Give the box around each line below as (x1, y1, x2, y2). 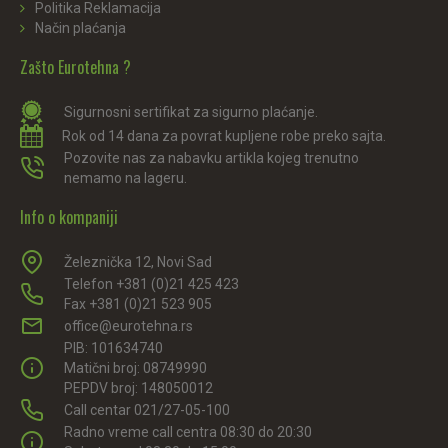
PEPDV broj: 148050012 (64, 380, 213, 397)
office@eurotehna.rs (64, 318, 193, 335)
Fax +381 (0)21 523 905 (64, 296, 212, 313)
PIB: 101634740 (64, 340, 163, 357)
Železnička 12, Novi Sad (64, 254, 212, 271)
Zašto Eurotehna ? (20, 55, 131, 80)
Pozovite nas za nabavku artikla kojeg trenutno (64, 150, 359, 167)
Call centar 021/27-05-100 (64, 402, 230, 419)
